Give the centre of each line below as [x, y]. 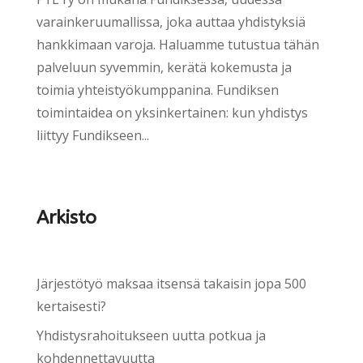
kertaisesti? [71, 306]
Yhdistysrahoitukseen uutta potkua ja [151, 335]
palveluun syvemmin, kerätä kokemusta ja [164, 67]
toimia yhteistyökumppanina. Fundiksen [157, 90]
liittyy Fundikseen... [92, 135]
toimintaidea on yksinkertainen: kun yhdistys [172, 112]
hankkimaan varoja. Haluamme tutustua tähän [177, 44]
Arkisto [66, 217]
